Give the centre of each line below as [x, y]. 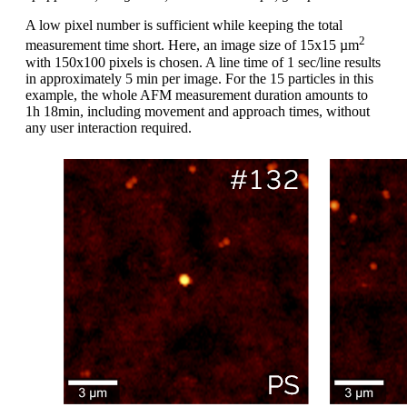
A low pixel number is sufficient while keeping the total [184, 25]
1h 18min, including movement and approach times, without [198, 111]
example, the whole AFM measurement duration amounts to [197, 94]
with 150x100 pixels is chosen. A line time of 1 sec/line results [203, 62]
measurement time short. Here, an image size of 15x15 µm [192, 45]
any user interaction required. [109, 127]
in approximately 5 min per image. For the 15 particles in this [199, 78]
